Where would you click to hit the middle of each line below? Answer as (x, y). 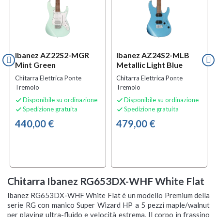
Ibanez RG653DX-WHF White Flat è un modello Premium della (108, 195)
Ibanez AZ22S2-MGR (52, 55)
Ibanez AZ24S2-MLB (153, 55)
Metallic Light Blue (149, 65)
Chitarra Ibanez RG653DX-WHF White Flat (106, 181)
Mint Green (35, 65)
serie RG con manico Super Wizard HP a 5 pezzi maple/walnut (108, 205)
